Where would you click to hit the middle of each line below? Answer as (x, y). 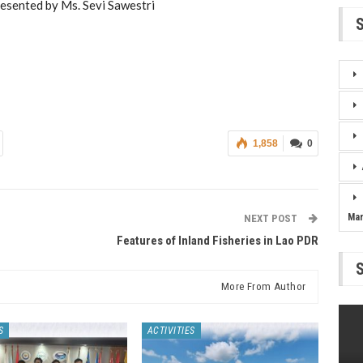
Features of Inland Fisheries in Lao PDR (218, 240)
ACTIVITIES (171, 330)
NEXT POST (272, 218)
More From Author (263, 286)
